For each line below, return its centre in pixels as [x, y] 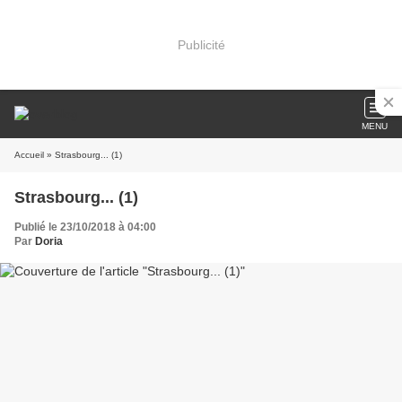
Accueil [29, 155]
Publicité [201, 44]
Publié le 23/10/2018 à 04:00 [85, 227]
